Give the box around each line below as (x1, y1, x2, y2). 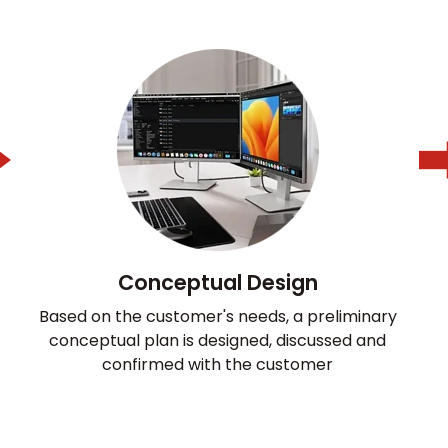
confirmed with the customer (102, 352, 333, 376)
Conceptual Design (117, 267, 318, 297)
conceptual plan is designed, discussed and (49, 328, 386, 352)
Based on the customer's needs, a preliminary (38, 304, 397, 328)
